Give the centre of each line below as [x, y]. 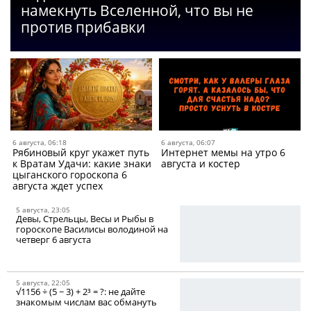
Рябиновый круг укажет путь [81, 152]
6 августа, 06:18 [40, 142]
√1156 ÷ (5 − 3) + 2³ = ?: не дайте [81, 291]
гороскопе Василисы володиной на [92, 229]
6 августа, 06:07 [188, 142]
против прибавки [83, 27]
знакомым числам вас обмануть [86, 302]
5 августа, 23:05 [43, 209]
